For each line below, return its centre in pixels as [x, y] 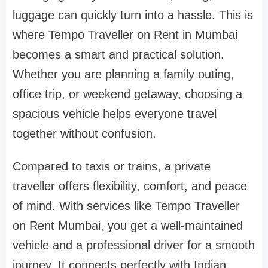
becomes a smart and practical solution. [118, 54]
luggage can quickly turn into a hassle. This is [133, 15]
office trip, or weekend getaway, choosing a [127, 94]
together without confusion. [84, 133]
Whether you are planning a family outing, [123, 74]
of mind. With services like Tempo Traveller [126, 205]
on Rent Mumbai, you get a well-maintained [128, 225]
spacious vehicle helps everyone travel [115, 113]
